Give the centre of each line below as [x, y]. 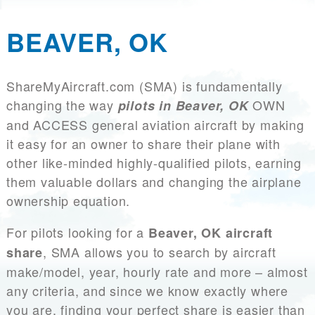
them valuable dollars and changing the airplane [154, 182]
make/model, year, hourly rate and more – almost [157, 272]
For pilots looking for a [77, 232]
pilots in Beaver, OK [183, 106]
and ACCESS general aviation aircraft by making [155, 125]
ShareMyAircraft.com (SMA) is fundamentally [144, 86]
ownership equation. [71, 201]
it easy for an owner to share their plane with [143, 144]
